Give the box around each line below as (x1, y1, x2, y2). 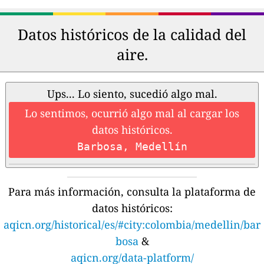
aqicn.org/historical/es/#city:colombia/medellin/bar (4, 217, 260, 232)
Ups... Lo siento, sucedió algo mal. (47, 87, 217, 101)
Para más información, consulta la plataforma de (8, 184, 256, 199)
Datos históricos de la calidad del (18, 24, 246, 45)
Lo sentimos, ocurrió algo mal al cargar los (25, 106, 239, 121)
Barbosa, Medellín (77, 140, 187, 153)
